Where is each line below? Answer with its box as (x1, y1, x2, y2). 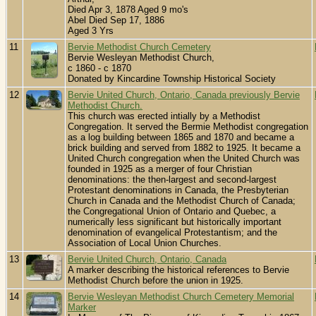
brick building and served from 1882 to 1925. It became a (68, 142, 300, 154)
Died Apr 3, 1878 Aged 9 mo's (68, 4, 188, 16)
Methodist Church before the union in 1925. (68, 275, 243, 286)
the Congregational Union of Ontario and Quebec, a (68, 206, 276, 217)
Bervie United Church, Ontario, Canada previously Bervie (68, 90, 300, 101)
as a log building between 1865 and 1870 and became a (68, 132, 294, 143)
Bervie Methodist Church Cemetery (68, 42, 211, 53)
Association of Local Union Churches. (68, 238, 221, 249)
